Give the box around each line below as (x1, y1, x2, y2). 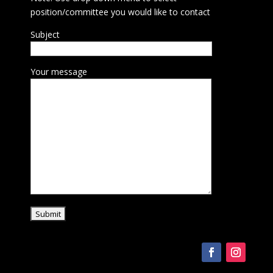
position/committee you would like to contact (30, 5, 210, 18)
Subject (30, 28, 60, 40)
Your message (30, 65, 87, 77)
